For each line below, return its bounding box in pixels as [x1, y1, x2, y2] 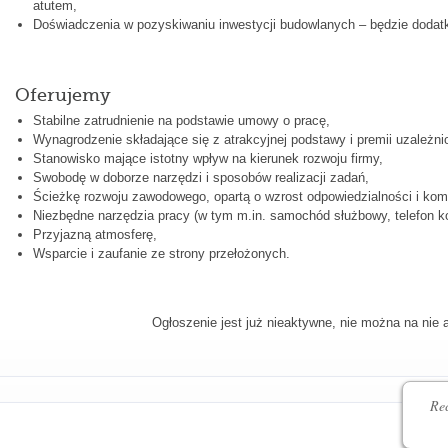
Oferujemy [14, 84, 111, 105]
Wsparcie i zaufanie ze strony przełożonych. [32, 245, 290, 261]
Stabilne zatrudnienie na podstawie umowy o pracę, [32, 112, 330, 128]
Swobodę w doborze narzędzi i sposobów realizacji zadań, [32, 169, 369, 185]
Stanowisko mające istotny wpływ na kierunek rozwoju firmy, [32, 150, 383, 166]
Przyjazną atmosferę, [32, 226, 157, 242]
